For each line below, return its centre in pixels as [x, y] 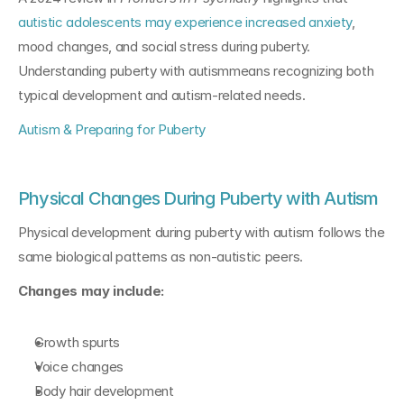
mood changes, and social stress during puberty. [164, 46]
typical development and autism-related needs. [162, 95]
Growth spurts [78, 342]
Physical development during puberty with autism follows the [202, 232]
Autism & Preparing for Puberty [112, 129]
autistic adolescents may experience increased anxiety [185, 22]
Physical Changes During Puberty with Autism [198, 198]
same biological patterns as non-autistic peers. [161, 257]
